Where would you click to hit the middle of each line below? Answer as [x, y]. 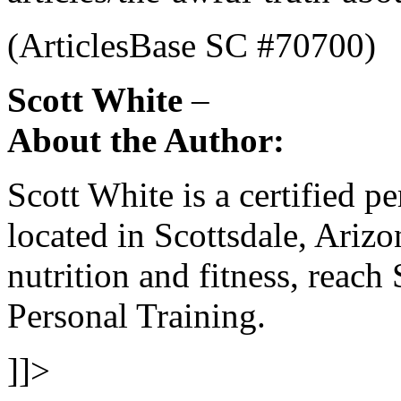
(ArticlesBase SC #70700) [192, 46]
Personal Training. [137, 316]
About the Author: [146, 141]
